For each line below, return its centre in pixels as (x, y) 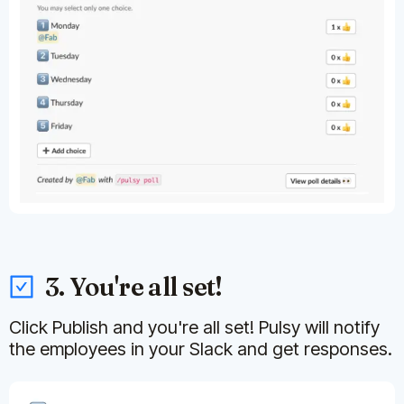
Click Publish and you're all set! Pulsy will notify (194, 328)
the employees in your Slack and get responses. (201, 349)
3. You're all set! (134, 287)
